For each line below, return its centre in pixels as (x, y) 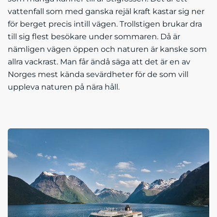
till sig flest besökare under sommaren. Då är (94, 36)
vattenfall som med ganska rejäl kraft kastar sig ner (106, 11)
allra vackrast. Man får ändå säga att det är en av (99, 62)
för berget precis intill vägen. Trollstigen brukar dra (105, 24)
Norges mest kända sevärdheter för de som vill (98, 74)
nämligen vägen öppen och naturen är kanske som (107, 49)
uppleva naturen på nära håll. (64, 87)
